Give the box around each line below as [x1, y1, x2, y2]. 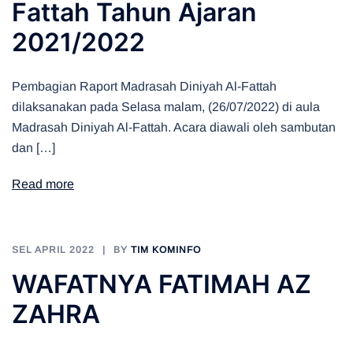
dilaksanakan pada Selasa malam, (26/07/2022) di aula [12, 99, 320, 113]
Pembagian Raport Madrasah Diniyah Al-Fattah [12, 79, 277, 93]
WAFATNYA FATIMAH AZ [12, 268, 311, 299]
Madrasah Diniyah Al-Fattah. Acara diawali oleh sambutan [12, 120, 336, 134]
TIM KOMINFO [131, 243, 201, 255]
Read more [12, 176, 74, 191]
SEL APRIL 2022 [12, 243, 95, 255]
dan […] [12, 140, 55, 154]
